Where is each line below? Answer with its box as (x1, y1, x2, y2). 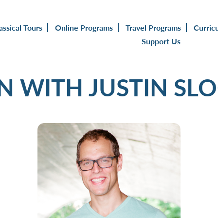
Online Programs (55, 21, 113, 33)
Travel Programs (126, 21, 182, 33)
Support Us (142, 35, 181, 47)
